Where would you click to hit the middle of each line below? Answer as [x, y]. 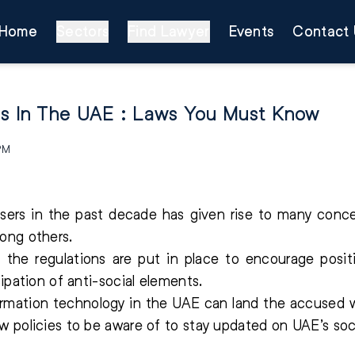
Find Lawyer [169, 31]
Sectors [83, 31]
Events [251, 31]
